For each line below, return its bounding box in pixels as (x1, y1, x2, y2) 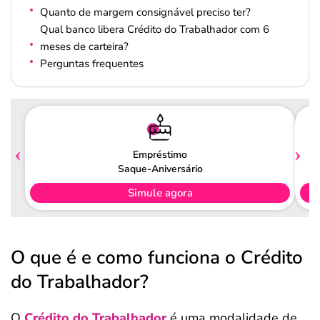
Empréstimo (133, 147, 187, 161)
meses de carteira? (40, 39, 131, 54)
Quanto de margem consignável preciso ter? (40, 5, 256, 19)
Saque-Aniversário (117, 161, 203, 176)
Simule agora (127, 185, 193, 200)
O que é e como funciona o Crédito (11, 245, 303, 270)
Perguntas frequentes (40, 56, 144, 71)
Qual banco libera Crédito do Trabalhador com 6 (40, 22, 269, 36)
